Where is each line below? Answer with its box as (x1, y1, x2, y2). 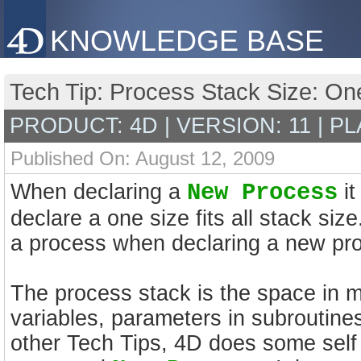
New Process (187, 180, 338, 206)
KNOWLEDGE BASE (50, 24, 324, 57)
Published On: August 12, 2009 (10, 147, 275, 169)
